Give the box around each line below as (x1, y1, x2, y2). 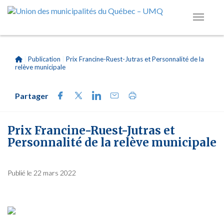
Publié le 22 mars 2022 (7, 168, 76, 177)
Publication (28, 55, 60, 63)
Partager (15, 91, 48, 100)
